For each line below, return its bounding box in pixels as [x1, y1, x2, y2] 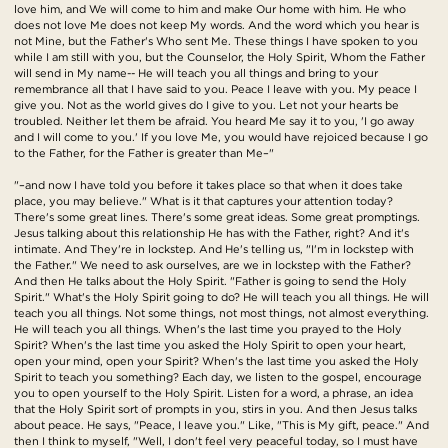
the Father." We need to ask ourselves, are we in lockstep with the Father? [14, 258, 411, 273]
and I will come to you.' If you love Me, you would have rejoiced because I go [14, 130, 428, 145]
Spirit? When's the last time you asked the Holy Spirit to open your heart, [14, 338, 406, 353]
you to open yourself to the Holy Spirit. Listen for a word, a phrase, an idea [14, 386, 413, 401]
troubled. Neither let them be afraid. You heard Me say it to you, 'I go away [14, 114, 415, 129]
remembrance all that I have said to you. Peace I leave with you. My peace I [14, 82, 417, 97]
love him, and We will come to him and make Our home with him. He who [14, 2, 406, 17]
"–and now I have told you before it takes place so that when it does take [14, 178, 403, 193]
